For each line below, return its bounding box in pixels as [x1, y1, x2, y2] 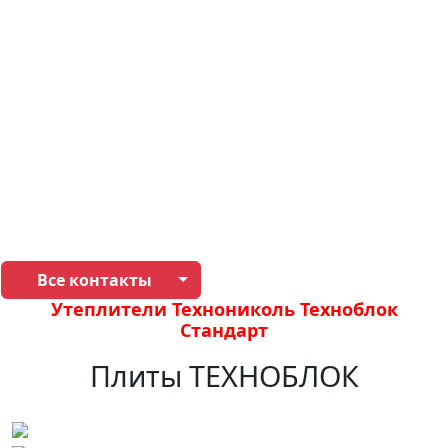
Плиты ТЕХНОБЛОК [89, 356, 359, 395]
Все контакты [36, 269, 152, 291]
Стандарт [180, 318, 268, 342]
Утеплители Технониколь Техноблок [50, 297, 398, 321]
